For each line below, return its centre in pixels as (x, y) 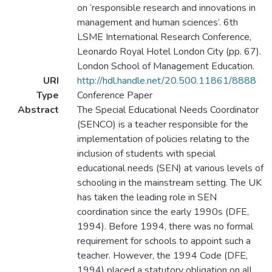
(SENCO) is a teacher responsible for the (162, 125)
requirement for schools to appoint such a (164, 241)
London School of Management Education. (165, 66)
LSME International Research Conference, (164, 37)
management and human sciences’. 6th (157, 23)
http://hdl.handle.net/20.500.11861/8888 (166, 81)
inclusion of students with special (146, 154)
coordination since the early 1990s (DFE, (163, 212)
